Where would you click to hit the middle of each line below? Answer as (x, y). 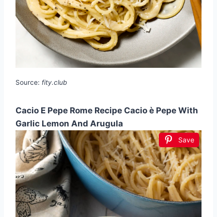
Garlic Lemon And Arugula (69, 124)
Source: (29, 83)
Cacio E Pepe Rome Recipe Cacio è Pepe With (107, 111)
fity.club (54, 83)
